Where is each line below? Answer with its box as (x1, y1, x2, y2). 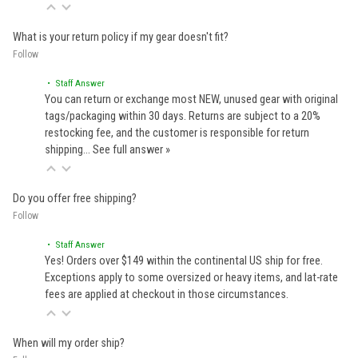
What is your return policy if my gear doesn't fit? (13, 30, 229, 44)
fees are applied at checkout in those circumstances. (45, 287, 288, 301)
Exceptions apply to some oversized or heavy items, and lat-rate (45, 270, 338, 284)
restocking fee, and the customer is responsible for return (45, 125, 309, 140)
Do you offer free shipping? (13, 191, 137, 205)
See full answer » (93, 142, 170, 157)
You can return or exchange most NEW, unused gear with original (45, 92, 338, 106)
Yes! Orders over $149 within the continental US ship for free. (45, 253, 323, 268)
